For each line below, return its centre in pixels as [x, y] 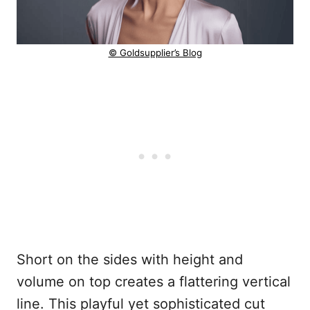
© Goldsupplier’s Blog [155, 53]
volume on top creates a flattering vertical [154, 282]
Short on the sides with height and [130, 260]
